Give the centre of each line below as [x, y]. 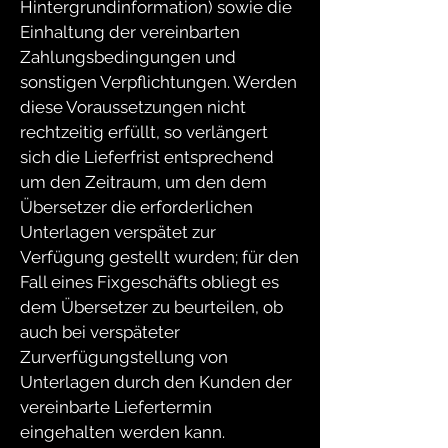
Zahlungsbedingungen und [128, 57]
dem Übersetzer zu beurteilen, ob [151, 307]
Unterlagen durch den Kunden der [156, 382]
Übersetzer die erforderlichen [136, 207]
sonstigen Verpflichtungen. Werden [158, 82]
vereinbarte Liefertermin [116, 407]
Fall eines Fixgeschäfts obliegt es [149, 282]
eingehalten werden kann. [122, 432]
